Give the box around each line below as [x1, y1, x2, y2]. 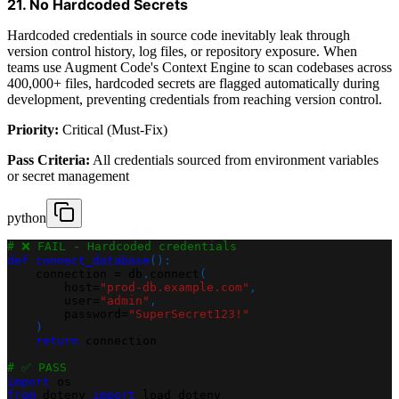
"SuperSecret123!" [128, 306, 249, 321]
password [7, 306, 121, 321]
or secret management [7, 167, 129, 183]
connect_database [36, 253, 150, 267]
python [7, 209, 46, 225]
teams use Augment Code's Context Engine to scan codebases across [7, 59, 392, 75]
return [36, 333, 78, 347]
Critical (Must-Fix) [59, 121, 167, 137]
